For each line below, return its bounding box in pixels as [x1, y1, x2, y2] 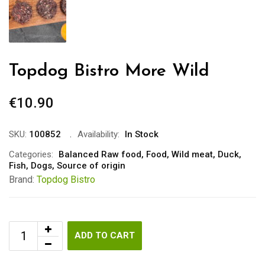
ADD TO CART [75, 230, 135, 241]
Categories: [9, 148, 53, 160]
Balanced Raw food [59, 148, 141, 160]
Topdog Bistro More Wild [9, 62, 209, 80]
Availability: [77, 128, 119, 140]
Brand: [9, 173, 37, 185]
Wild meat [172, 148, 213, 160]
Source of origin [57, 160, 125, 171]
